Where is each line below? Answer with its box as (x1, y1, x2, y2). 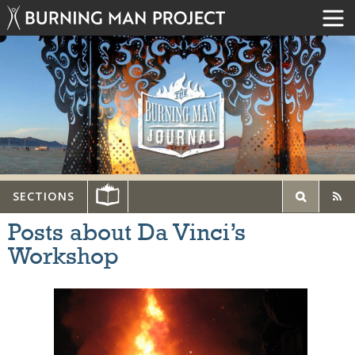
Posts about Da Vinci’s (8, 221, 246, 246)
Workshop (8, 245, 119, 269)
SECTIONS (13, 189, 74, 204)
